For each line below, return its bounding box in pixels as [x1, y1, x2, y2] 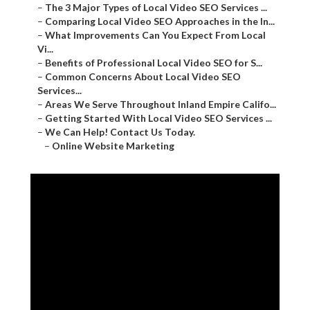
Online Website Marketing [52, 140, 174, 152]
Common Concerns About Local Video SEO [45, 71, 241, 83]
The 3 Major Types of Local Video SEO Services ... [45, 1, 267, 14]
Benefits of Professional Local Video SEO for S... [45, 57, 262, 69]
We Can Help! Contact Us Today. [45, 126, 195, 138]
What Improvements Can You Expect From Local [45, 29, 266, 42]
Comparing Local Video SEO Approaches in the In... [45, 15, 275, 28]
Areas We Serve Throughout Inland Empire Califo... [45, 98, 276, 111]
